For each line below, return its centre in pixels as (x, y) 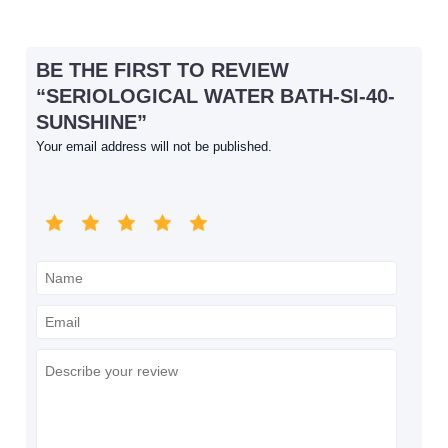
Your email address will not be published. (154, 147)
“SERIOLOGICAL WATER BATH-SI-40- (216, 96)
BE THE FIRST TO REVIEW (163, 70)
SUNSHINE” (92, 122)
